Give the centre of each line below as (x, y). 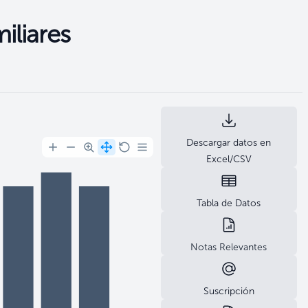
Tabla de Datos (229, 203)
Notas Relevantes (229, 247)
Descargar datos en (229, 143)
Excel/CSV (229, 159)
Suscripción (229, 291)
